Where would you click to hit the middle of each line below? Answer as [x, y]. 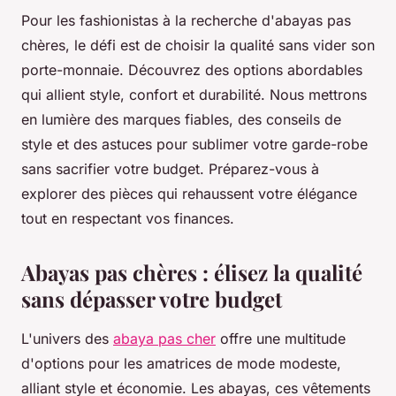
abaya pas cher [164, 338]
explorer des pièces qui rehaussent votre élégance [189, 193]
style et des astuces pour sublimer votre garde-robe [194, 144]
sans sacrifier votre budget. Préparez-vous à [170, 168]
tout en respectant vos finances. [128, 218]
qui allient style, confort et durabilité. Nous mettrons [194, 94]
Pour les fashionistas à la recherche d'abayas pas [186, 20]
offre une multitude [281, 338]
